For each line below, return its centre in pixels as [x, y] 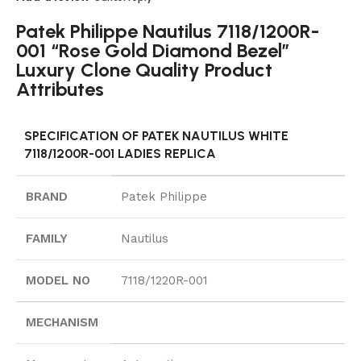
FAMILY [47, 238]
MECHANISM [62, 322]
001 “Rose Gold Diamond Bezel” [153, 50]
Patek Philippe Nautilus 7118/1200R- [168, 31]
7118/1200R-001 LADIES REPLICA [120, 153]
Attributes [60, 89]
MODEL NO [58, 280]
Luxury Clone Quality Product [144, 69]
